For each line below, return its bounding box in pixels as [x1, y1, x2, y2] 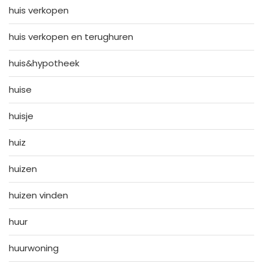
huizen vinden [9, 188, 68, 201]
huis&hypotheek [9, 56, 79, 69]
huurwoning [9, 241, 59, 254]
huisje [9, 109, 33, 122]
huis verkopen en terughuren [9, 30, 133, 43]
